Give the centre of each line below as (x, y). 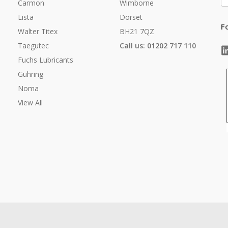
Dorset (131, 17)
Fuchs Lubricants (46, 60)
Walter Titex (38, 32)
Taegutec (33, 46)
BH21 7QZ (137, 32)
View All (30, 103)
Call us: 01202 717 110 (158, 46)
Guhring (31, 74)
